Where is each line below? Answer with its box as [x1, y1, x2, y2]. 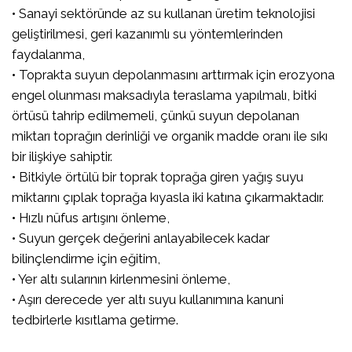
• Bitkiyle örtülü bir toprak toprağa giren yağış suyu [12, 168, 303, 185]
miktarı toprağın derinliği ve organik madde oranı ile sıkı [12, 127, 328, 144]
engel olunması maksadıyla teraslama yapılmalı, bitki [12, 86, 317, 103]
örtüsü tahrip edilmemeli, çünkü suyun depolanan [12, 107, 299, 123]
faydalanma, [12, 46, 85, 62]
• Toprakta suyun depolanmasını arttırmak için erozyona [12, 66, 335, 82]
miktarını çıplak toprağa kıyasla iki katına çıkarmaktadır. [12, 189, 324, 205]
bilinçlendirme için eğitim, [12, 250, 160, 266]
